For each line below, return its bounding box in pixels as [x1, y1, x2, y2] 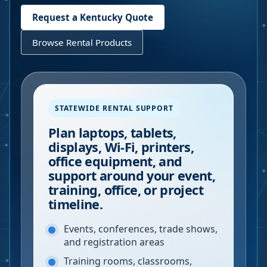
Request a [32, 11, 80, 23]
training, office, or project [48, 181, 203, 198]
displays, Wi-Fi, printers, [48, 138, 194, 156]
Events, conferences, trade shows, [64, 222, 218, 235]
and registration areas [64, 235, 164, 249]
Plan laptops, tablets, [48, 124, 176, 141]
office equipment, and [48, 153, 182, 170]
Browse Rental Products [32, 36, 132, 48]
